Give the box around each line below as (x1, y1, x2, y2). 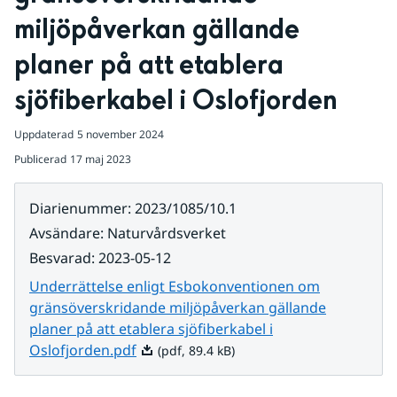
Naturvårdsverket (107, 223, 226, 243)
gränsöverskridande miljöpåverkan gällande (29, 298, 326, 317)
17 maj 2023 (70, 152, 131, 167)
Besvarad (29, 248, 91, 268)
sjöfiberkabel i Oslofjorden (14, 83, 338, 119)
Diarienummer (29, 198, 128, 218)
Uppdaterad (14, 127, 74, 142)
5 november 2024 (77, 127, 164, 142)
